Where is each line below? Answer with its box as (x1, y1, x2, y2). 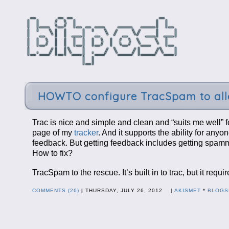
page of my (32, 128, 74, 138)
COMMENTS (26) (32, 187, 79, 193)
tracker (74, 128, 98, 138)
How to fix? (32, 149, 73, 158)
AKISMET (174, 187, 201, 193)
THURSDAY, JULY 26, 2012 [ (83, 187, 174, 193)
